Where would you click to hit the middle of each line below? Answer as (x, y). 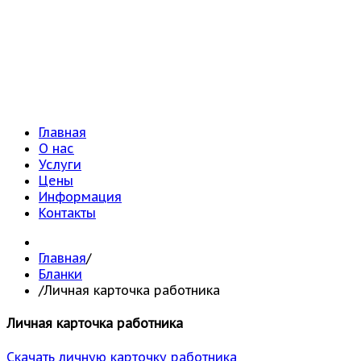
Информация (80, 197)
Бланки (60, 274)
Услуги (60, 164)
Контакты (67, 213)
